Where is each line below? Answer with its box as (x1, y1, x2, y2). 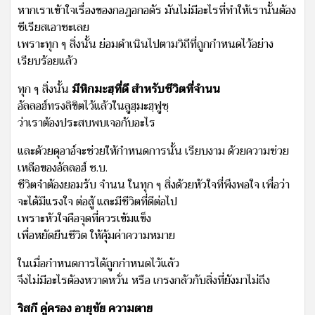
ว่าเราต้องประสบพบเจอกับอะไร (18, 112, 155, 133)
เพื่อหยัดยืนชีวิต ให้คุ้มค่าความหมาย (18, 225, 175, 245)
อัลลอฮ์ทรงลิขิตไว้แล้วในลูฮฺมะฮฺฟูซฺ (18, 96, 169, 116)
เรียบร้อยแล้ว (18, 51, 77, 71)
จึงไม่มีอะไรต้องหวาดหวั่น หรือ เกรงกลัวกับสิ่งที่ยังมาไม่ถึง (18, 270, 270, 290)
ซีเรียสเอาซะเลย (18, 17, 89, 37)
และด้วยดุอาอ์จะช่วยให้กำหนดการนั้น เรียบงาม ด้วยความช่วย (18, 141, 289, 161)
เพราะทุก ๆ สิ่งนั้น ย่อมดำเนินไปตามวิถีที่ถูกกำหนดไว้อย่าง (18, 34, 274, 54)
